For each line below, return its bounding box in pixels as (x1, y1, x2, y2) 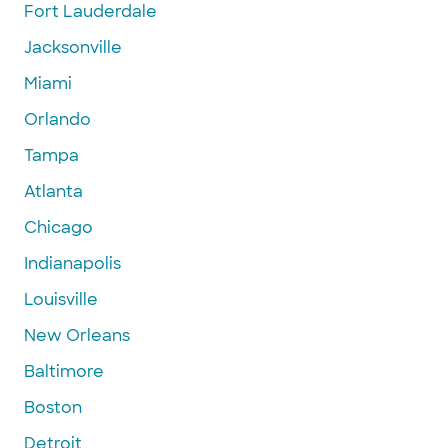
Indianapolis (24, 252, 121, 274)
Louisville (24, 288, 98, 310)
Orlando (24, 108, 91, 130)
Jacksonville (24, 36, 122, 58)
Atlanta (24, 180, 83, 202)
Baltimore (24, 360, 104, 382)
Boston (24, 396, 82, 418)
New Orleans (24, 324, 130, 346)
